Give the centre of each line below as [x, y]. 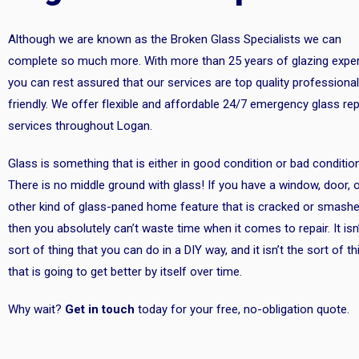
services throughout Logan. [80, 126]
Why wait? [36, 309]
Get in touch [100, 309]
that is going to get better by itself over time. [127, 272]
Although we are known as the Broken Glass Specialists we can [175, 39]
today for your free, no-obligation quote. [242, 309]
